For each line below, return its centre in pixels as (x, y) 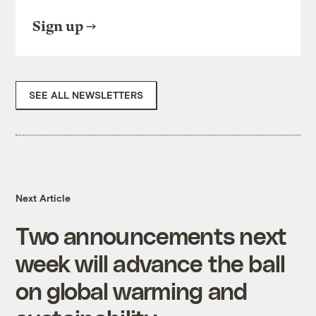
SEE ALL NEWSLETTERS (86, 95)
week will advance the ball (151, 263)
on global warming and (132, 291)
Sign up (58, 27)
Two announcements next (151, 236)
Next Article (43, 198)
